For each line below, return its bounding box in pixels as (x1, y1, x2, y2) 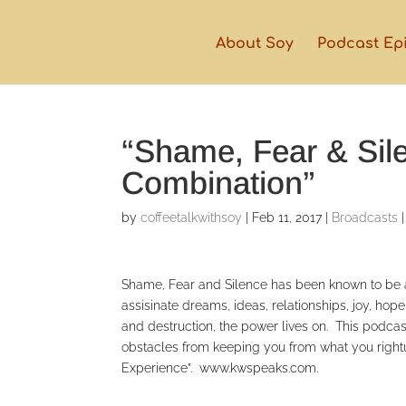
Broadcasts (332, 210, 399, 225)
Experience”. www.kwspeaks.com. (121, 361, 323, 375)
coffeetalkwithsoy (140, 210, 243, 225)
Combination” (121, 165, 316, 200)
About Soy (215, 34, 294, 52)
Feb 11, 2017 (252, 210, 323, 225)
